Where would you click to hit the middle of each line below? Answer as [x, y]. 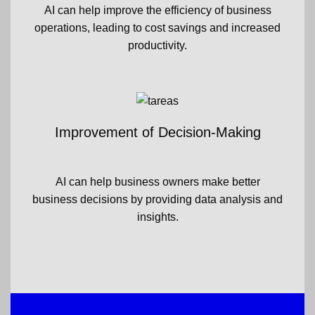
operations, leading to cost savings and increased [157, 28]
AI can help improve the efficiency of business [157, 11]
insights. [157, 217]
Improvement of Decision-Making [157, 133]
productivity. [157, 46]
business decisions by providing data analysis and [157, 200]
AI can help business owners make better [157, 182]
